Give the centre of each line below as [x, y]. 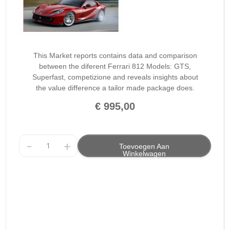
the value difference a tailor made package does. [115, 88]
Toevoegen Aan [144, 147]
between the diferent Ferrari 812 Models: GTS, [115, 66]
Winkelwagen [144, 154]
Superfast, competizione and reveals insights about [115, 77]
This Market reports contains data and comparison [115, 56]
